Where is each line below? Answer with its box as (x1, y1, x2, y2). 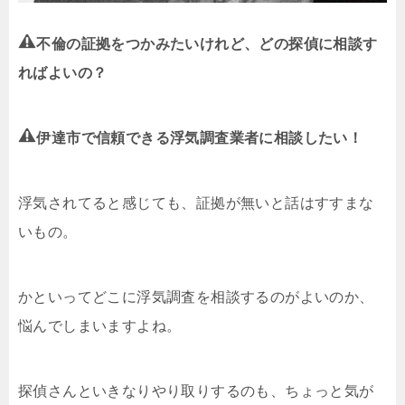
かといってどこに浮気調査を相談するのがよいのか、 (18, 288, 374, 305)
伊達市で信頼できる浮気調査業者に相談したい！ (36, 129, 363, 146)
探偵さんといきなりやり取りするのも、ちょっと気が (18, 382, 374, 399)
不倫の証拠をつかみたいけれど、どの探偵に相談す (36, 35, 378, 52)
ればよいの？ (18, 64, 108, 80)
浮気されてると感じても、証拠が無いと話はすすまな (18, 194, 374, 211)
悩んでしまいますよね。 (18, 317, 182, 334)
